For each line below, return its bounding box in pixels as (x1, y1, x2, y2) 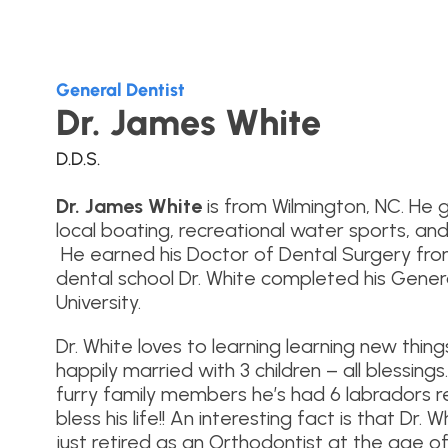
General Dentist (56, 78, 185, 101)
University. (56, 289, 141, 314)
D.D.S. (56, 147, 100, 170)
